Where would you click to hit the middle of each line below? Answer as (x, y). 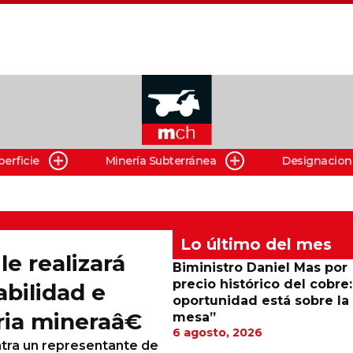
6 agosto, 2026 (217, 333)
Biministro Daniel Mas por (260, 268)
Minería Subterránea (161, 161)
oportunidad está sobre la (260, 301)
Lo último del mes (256, 244)
